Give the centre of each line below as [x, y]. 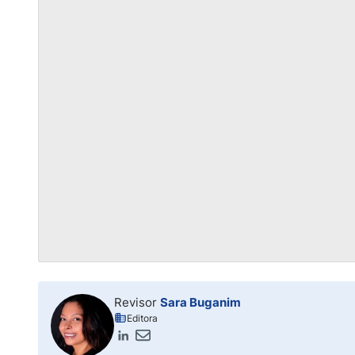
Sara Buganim [200, 302]
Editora [142, 318]
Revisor [137, 302]
